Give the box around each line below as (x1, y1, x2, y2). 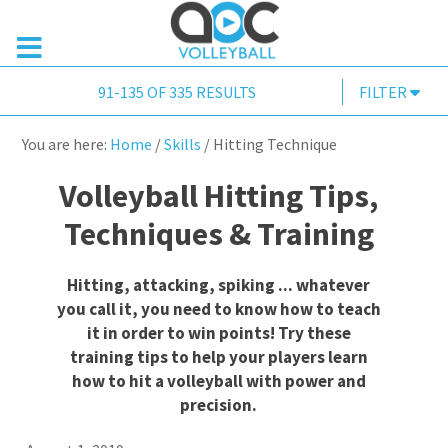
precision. (180, 394, 258, 417)
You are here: (22, 134, 111, 155)
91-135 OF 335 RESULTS (97, 82, 256, 103)
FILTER (359, 82, 411, 103)
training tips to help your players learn (69, 346, 368, 369)
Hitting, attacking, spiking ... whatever (67, 274, 371, 297)
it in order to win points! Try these (86, 322, 351, 345)
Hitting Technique (210, 134, 338, 155)
